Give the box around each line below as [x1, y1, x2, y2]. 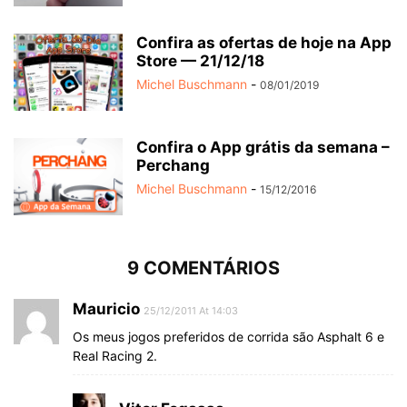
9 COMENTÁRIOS [127, 256, 280, 279]
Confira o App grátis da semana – [136, 137, 390, 156]
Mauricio [73, 299, 140, 318]
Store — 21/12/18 [136, 51, 264, 70]
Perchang [136, 155, 210, 174]
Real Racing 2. [73, 347, 157, 363]
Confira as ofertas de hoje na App [136, 33, 392, 52]
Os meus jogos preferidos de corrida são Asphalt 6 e [73, 328, 384, 344]
